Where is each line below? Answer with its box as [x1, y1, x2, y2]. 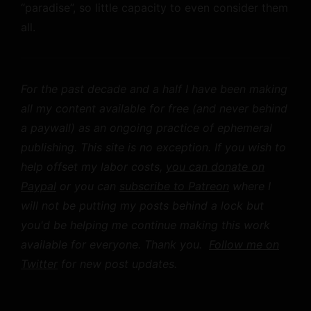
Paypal [21, 179, 56, 193]
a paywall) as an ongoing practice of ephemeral [21, 121, 272, 135]
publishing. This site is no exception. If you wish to [21, 140, 286, 154]
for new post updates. [58, 257, 177, 271]
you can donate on [166, 160, 264, 174]
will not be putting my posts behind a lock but [21, 199, 264, 212]
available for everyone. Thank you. [21, 237, 209, 251]
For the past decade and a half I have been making [21, 82, 287, 96]
